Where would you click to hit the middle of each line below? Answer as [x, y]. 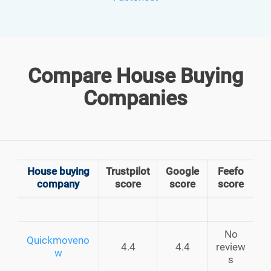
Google [182, 171]
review [231, 247]
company [58, 184]
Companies [135, 98]
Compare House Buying [135, 75]
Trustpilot [128, 171]
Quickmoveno [58, 240]
